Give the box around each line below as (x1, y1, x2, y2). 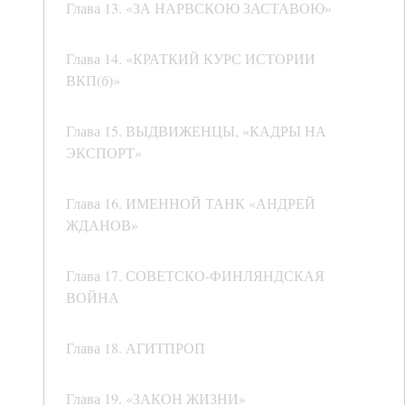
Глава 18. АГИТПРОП (66, 338, 205, 358)
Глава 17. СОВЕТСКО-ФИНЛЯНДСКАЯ (66, 266, 325, 286)
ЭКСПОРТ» (66, 143, 142, 163)
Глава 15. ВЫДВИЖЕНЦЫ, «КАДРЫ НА (66, 121, 326, 141)
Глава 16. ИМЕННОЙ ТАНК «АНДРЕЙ (66, 193, 316, 213)
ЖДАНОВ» (66, 215, 138, 235)
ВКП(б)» (66, 71, 120, 90)
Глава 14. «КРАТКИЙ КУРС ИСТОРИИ (66, 49, 316, 69)
